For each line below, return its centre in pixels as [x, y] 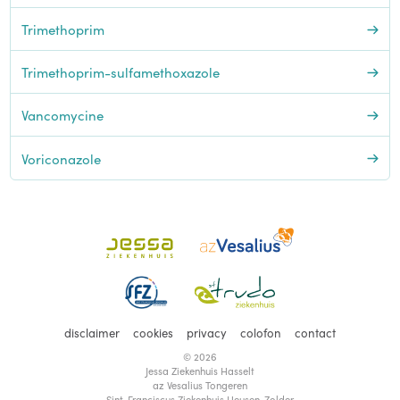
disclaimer [92, 332]
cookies [153, 332]
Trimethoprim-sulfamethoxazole [120, 72]
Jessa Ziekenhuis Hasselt [200, 371]
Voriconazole [61, 158]
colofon [261, 332]
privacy [207, 332]
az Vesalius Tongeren [200, 385]
